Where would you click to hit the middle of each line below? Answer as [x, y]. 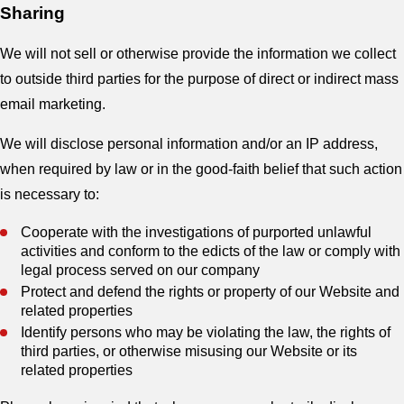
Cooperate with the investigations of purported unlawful [197, 232]
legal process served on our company [141, 270]
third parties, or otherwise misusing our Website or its [189, 352]
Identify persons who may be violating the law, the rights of [206, 333]
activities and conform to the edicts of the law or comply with [211, 251]
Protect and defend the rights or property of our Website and [211, 291]
